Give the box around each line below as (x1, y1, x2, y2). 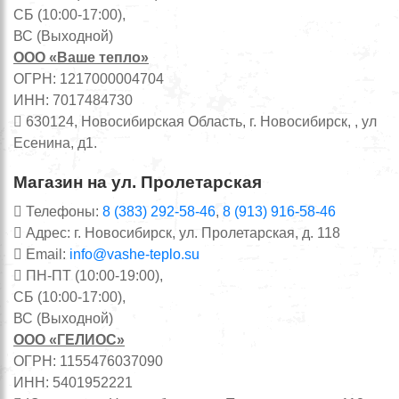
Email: (22, 246, 69, 262)
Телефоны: (22, 203, 102, 219)
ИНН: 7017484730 (13, 92, 133, 108)
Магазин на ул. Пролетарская (13, 172, 262, 191)
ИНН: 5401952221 (13, 374, 133, 390)
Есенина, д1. (13, 134, 97, 151)
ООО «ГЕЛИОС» (13, 331, 125, 347)
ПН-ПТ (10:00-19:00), (22, 267, 163, 283)
